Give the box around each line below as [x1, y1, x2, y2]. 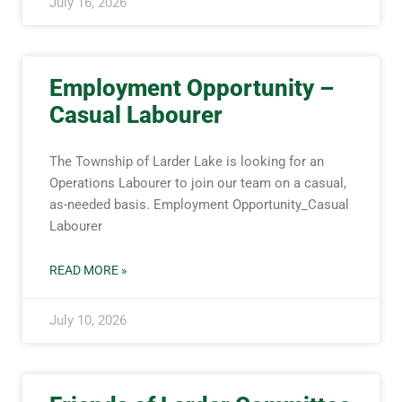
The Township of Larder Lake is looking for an [49, 153, 324, 170]
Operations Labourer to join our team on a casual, [49, 175, 346, 191]
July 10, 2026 [49, 312, 127, 328]
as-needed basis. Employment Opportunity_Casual [49, 197, 349, 213]
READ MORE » [49, 263, 127, 277]
